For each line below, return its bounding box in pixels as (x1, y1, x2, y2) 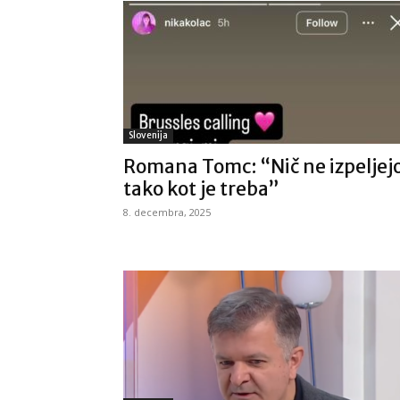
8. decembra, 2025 (123, 205, 211, 219)
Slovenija (129, 129, 168, 141)
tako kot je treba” (123, 177, 279, 201)
